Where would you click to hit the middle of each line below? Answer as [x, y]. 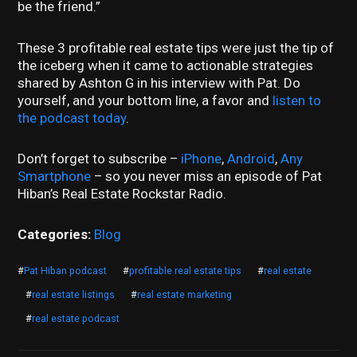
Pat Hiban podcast [66, 270]
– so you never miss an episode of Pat [207, 176]
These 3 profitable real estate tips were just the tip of [176, 47]
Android [251, 158]
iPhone [202, 158]
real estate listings [74, 294]
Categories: [56, 235]
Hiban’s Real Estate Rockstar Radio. [122, 193]
